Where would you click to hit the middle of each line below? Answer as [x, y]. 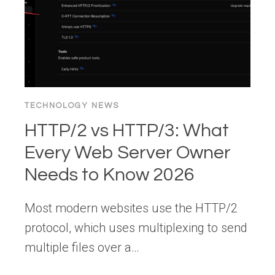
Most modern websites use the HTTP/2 [131, 208]
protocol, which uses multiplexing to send [136, 228]
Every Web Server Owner [128, 153]
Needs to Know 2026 [110, 175]
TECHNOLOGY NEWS [72, 106]
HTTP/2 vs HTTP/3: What [127, 131]
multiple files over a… [82, 248]
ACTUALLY [110, 22]
